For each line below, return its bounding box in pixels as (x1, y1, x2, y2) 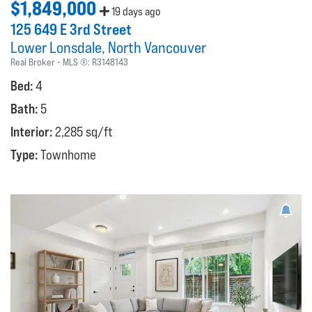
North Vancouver (108, 38, 206, 57)
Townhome (40, 147, 96, 163)
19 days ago (109, 5, 160, 19)
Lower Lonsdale (10, 38, 102, 57)
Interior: (10, 124, 55, 140)
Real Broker (10, 56, 55, 68)
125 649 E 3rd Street (10, 20, 132, 39)
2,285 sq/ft (55, 124, 113, 140)
